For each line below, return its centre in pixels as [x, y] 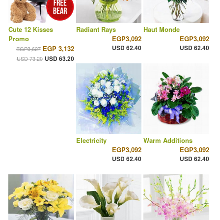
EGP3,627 [28, 49]
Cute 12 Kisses [31, 29]
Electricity [91, 140]
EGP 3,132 [58, 49]
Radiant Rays [96, 29]
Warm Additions [168, 140]
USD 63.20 [59, 59]
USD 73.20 [29, 59]
